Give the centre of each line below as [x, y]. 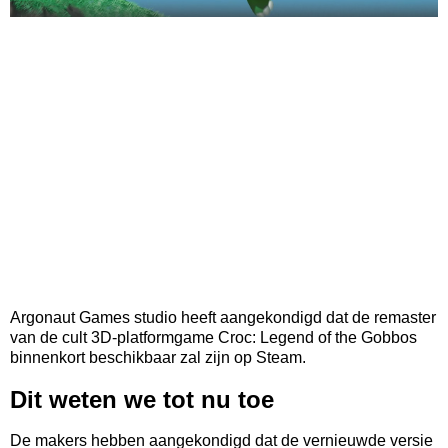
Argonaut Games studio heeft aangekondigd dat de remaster [223, 317]
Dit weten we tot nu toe [142, 399]
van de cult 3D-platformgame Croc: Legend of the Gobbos [213, 337]
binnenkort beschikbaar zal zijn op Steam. [158, 357]
